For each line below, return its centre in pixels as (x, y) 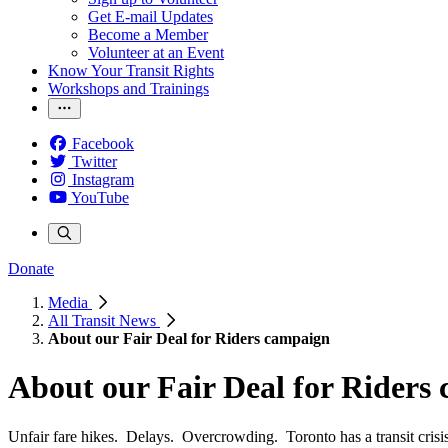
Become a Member (148, 34)
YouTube (100, 197)
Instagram (103, 179)
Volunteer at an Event (156, 52)
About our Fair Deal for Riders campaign (189, 338)
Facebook (103, 143)
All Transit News (104, 320)
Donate (31, 268)
